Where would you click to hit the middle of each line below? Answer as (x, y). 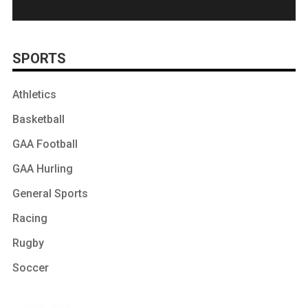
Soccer (30, 268)
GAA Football (45, 144)
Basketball (38, 119)
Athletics (34, 95)
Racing (30, 218)
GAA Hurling (42, 169)
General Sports (50, 194)
